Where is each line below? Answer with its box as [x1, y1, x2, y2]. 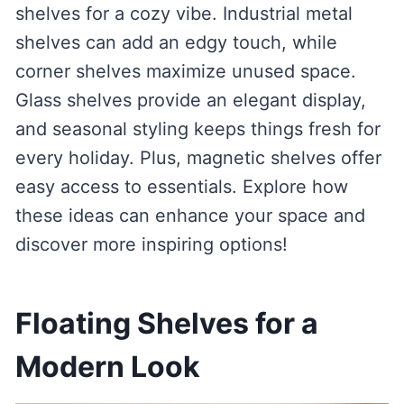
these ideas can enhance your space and [14, 205, 365, 227]
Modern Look [14, 349, 200, 385]
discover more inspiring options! [14, 234, 288, 256]
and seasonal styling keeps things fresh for [14, 118, 381, 141]
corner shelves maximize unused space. [14, 60, 356, 83]
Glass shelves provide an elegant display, [14, 89, 366, 112]
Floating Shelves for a [14, 306, 318, 342]
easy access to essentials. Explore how [14, 176, 348, 198]
